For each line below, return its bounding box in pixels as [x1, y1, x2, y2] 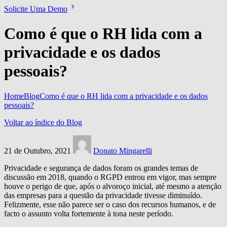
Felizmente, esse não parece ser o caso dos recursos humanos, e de [4, 200, 216, 209]
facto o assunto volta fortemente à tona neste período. [4, 209, 173, 218]
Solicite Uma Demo [4, 4, 67, 13]
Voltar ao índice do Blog [4, 118, 82, 127]
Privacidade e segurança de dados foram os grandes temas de [4, 163, 198, 172]
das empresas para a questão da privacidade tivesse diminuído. [4, 191, 202, 200]
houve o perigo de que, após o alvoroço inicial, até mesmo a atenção [4, 181, 221, 191]
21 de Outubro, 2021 [4, 146, 71, 155]
